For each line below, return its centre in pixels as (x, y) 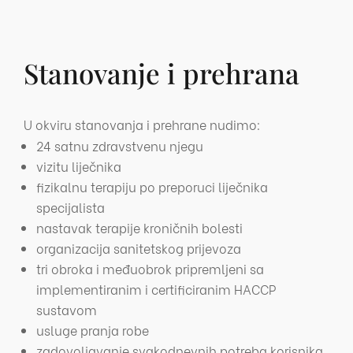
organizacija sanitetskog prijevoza (139, 248)
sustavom (67, 310)
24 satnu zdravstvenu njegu (120, 146)
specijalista (71, 207)
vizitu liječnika (79, 166)
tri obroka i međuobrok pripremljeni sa (150, 269)
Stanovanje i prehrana (162, 73)
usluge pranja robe (93, 330)
